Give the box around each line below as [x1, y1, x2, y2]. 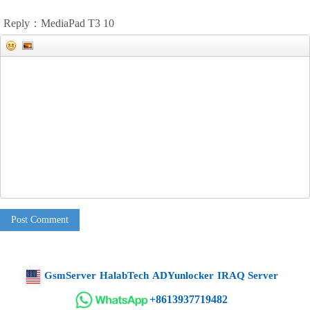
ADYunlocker [152, 270, 214, 282]
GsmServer [44, 270, 96, 282]
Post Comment [11, 214, 69, 225]
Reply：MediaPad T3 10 [3, 17, 114, 29]
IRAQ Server [217, 270, 278, 282]
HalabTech [99, 270, 149, 282]
